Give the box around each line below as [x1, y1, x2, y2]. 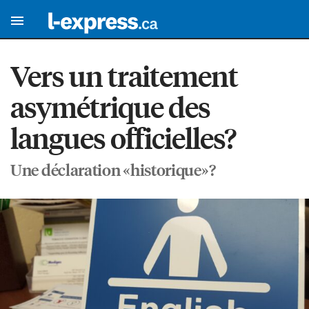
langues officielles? [10, 119, 236, 157]
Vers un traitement [10, 57, 238, 94]
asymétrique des [10, 88, 210, 126]
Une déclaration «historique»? [10, 159, 216, 180]
